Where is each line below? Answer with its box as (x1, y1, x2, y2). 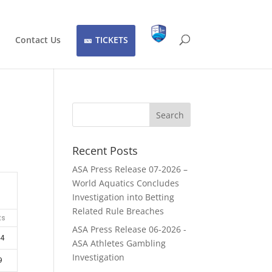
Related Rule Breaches (72, 205, 165, 217)
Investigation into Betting (72, 191, 175, 203)
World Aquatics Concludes (72, 177, 180, 189)
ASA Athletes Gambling (72, 237, 166, 249)
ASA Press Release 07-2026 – (72, 163, 188, 175)
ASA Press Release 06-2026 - (72, 223, 187, 235)
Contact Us (15, 33, 61, 46)
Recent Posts (72, 143, 138, 158)
